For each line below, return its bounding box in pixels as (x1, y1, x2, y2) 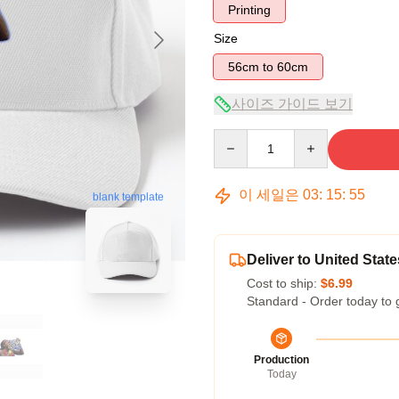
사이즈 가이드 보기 (232, 96, 353, 111)
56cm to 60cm (277, 60, 308, 74)
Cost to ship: (247, 276, 321, 290)
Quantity (213, 130, 260, 144)
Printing (228, 3, 271, 17)
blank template (93, 191, 164, 204)
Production (254, 354, 309, 366)
